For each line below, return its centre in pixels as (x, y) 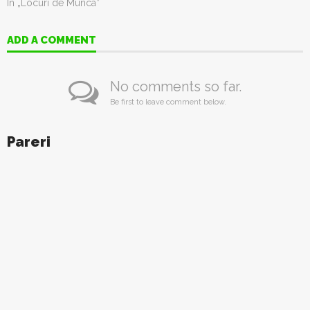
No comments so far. (176, 86)
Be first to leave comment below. (168, 102)
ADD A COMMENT (52, 40)
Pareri (29, 142)
